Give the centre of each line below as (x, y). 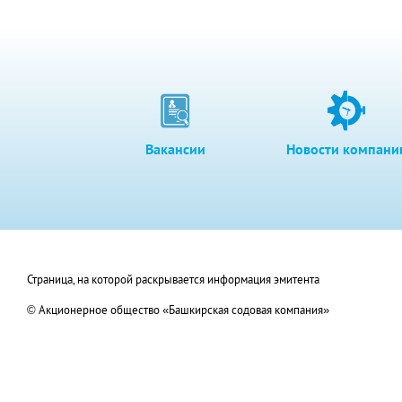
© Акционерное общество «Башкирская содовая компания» (179, 310)
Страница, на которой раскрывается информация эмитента (173, 279)
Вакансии (176, 149)
